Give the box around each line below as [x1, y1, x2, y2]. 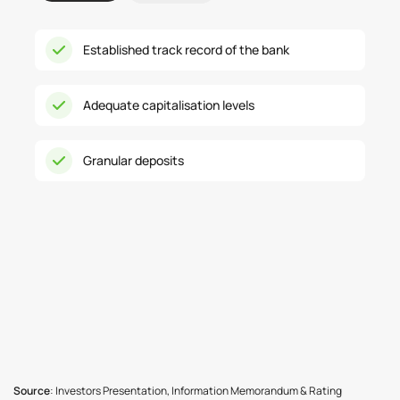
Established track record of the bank [83, 41, 289, 58]
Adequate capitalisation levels [83, 96, 254, 113]
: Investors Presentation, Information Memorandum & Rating [50, 383, 342, 398]
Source [13, 383, 50, 398]
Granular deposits [83, 152, 184, 169]
